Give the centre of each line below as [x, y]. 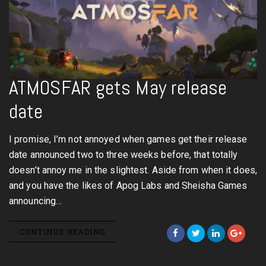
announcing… [36, 201]
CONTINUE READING [63, 232]
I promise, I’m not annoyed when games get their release [128, 139]
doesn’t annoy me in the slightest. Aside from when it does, [133, 170]
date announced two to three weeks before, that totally [123, 155]
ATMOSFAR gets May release [118, 88]
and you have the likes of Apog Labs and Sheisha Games [128, 186]
